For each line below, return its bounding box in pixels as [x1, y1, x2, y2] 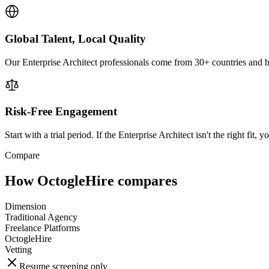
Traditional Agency [5, 211, 77, 222]
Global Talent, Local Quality [5, 32, 146, 45]
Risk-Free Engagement [5, 105, 117, 118]
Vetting [5, 244, 32, 255]
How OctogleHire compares [5, 172, 177, 189]
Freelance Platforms [5, 222, 80, 233]
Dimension [5, 201, 46, 211]
